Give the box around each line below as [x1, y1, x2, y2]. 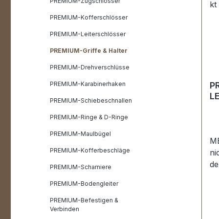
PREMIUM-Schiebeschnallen [50, 97, 132, 104]
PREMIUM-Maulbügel [50, 130, 111, 137]
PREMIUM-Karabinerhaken [50, 80, 126, 88]
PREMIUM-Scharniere [50, 163, 111, 171]
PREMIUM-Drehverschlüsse [50, 64, 130, 71]
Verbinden [50, 205, 79, 213]
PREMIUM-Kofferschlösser [50, 14, 128, 21]
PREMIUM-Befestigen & [50, 197, 118, 204]
